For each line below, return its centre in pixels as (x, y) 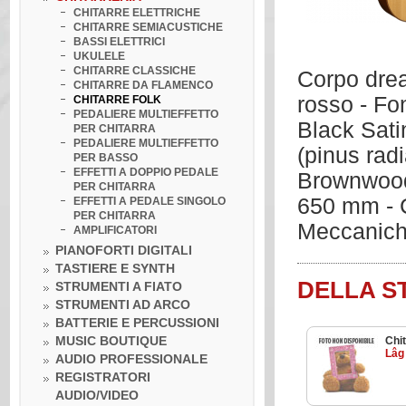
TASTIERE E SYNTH (115, 268)
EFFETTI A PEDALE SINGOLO (150, 201)
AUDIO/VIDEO (97, 395)
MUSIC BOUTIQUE (111, 341)
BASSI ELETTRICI (119, 42)
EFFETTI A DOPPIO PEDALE (146, 172)
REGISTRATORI (103, 377)
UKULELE (99, 56)
